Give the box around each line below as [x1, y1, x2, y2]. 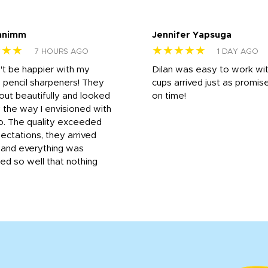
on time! [152, 91, 186, 100]
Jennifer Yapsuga [152, 30, 232, 39]
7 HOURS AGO [34, 47, 89, 56]
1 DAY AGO [217, 47, 258, 56]
